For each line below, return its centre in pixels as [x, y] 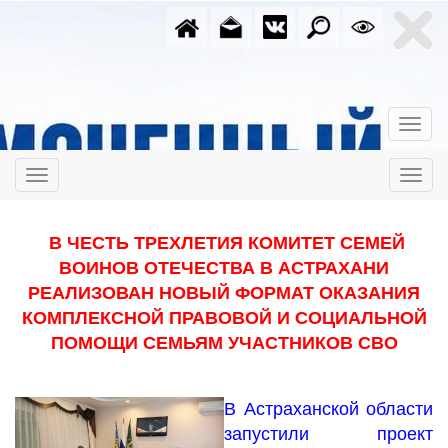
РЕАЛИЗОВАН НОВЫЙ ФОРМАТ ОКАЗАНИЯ [224, 293]
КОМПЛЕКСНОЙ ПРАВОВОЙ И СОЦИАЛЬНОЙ [224, 318]
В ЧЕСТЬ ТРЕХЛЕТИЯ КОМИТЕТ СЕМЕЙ [224, 243]
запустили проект [328, 434]
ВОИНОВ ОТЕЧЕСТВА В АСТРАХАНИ [224, 268]
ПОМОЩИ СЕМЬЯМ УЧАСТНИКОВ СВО [224, 343]
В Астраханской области [328, 409]
